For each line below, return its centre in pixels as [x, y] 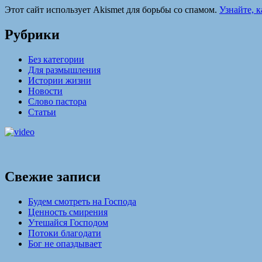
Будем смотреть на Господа [82, 201]
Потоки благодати [65, 233]
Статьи [42, 112]
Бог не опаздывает [65, 243]
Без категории [56, 59]
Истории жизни [60, 80]
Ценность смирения [68, 212]
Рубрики [32, 34]
